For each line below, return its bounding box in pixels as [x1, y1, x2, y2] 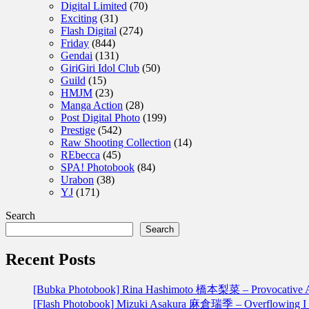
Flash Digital [61, 24, 117, 37]
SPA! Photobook [61, 161, 134, 173]
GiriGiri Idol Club [61, 61, 139, 74]
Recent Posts [6, 250, 95, 268]
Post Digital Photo [61, 111, 140, 123]
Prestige [61, 123, 95, 136]
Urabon [61, 173, 94, 186]
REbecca [61, 148, 100, 161]
